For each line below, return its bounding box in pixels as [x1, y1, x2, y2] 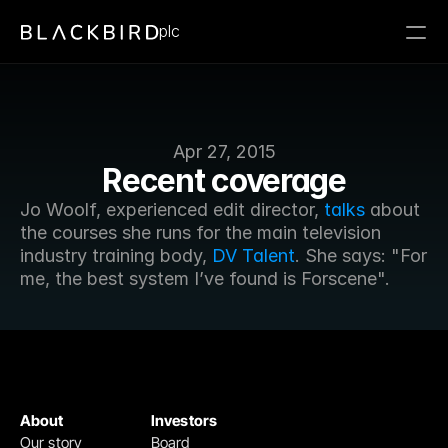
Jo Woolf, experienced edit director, [20, 199, 324, 220]
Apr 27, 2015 [172, 141, 276, 162]
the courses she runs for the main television [20, 222, 381, 243]
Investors [151, 411, 217, 430]
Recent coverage [102, 161, 346, 200]
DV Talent [212, 245, 295, 266]
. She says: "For [295, 245, 427, 266]
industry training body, [20, 245, 212, 266]
